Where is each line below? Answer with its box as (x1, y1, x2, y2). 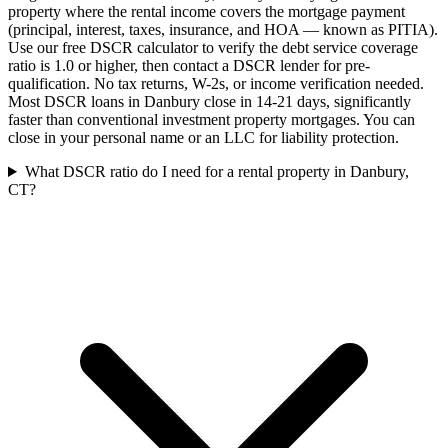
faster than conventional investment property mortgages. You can (8, 111, 415, 128)
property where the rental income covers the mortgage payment (8, 3, 405, 20)
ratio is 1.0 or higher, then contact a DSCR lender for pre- (8, 57, 370, 74)
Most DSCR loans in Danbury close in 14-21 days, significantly (8, 93, 411, 110)
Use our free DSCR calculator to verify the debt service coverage (8, 39, 418, 56)
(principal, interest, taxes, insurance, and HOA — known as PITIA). (8, 21, 438, 38)
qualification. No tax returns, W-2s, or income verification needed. (8, 75, 424, 92)
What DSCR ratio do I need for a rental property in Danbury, (24, 163, 409, 180)
